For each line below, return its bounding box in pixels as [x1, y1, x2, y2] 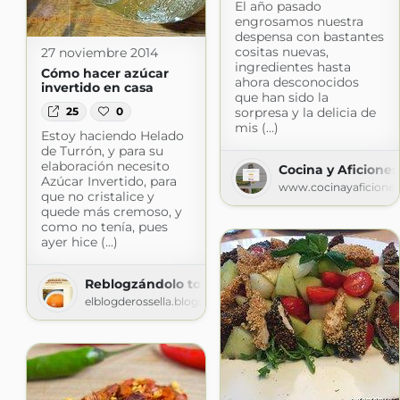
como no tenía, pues [40, 218, 168, 235]
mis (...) [234, 119, 279, 136]
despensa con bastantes [234, 28, 384, 45]
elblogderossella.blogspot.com [84, 294, 250, 308]
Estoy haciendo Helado [40, 127, 184, 144]
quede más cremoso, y [40, 203, 182, 220]
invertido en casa [40, 79, 154, 96]
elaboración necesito [40, 157, 170, 174]
